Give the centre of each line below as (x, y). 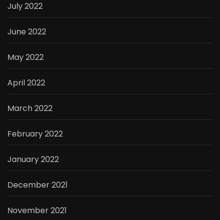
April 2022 (26, 82)
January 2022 (33, 159)
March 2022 (30, 108)
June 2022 (27, 31)
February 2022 (35, 134)
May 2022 (26, 57)
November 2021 (37, 210)
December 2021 (38, 185)
